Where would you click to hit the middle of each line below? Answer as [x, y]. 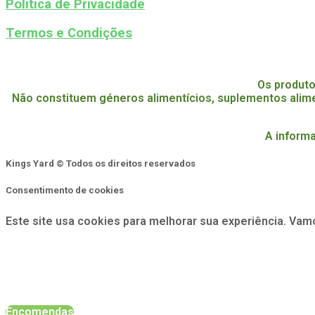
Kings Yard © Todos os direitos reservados [101, 164]
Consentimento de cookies [65, 190]
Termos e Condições [69, 33]
